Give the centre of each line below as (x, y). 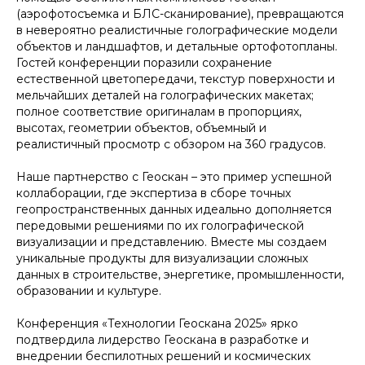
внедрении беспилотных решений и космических (163, 356)
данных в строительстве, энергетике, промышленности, (180, 275)
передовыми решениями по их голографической (160, 226)
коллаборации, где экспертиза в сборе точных (154, 193)
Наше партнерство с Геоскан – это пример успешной (174, 177)
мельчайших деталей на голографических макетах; (165, 95)
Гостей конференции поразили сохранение (144, 63)
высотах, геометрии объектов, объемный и (141, 128)
